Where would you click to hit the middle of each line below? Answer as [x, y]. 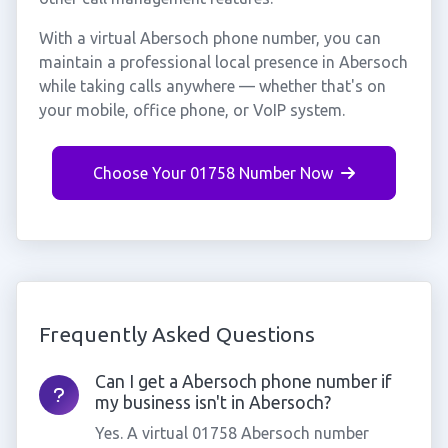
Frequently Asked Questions [176, 334]
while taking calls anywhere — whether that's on [212, 86]
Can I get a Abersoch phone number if [242, 381]
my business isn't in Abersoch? [212, 402]
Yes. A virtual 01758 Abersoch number [231, 433]
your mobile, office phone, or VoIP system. [191, 110]
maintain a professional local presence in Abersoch [223, 62]
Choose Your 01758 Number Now [213, 173]
